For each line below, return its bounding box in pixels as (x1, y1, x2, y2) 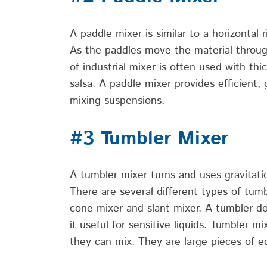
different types (157, 184, 228, 200)
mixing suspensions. (70, 92, 168, 108)
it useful (70, 218, 108, 234)
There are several (70, 184, 157, 200)
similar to (156, 26, 200, 42)
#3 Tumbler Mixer (70, 125, 228, 153)
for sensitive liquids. (108, 218, 210, 234)
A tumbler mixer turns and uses (70, 167, 225, 184)
